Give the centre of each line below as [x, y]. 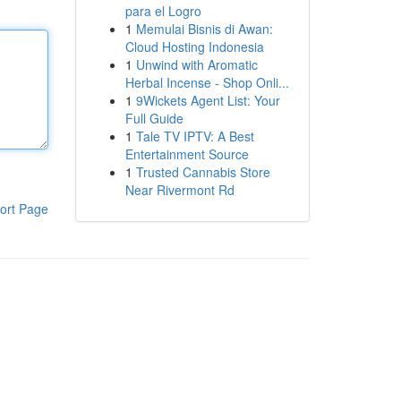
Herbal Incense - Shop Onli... [207, 82]
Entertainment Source [187, 154]
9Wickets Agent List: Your [208, 100]
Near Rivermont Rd [179, 190]
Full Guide [154, 118]
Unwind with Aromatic [196, 64]
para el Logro [163, 11]
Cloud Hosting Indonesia [194, 47]
